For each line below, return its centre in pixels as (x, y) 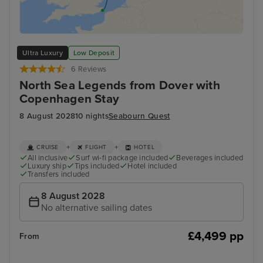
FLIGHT (96, 147)
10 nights (92, 116)
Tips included (97, 166)
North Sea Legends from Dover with (120, 86)
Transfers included (59, 175)
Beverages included (210, 158)
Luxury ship (47, 166)
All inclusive (48, 158)
